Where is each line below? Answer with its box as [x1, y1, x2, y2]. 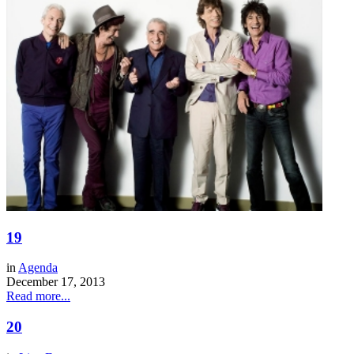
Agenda [18, 261, 58, 275]
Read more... [6, 289, 70, 303]
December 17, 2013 [6, 275, 105, 289]
